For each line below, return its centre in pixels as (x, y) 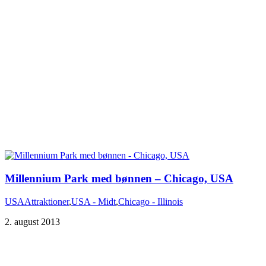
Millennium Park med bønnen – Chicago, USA (119, 179)
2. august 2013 (32, 221)
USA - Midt (94, 201)
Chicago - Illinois (151, 201)
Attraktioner (47, 201)
